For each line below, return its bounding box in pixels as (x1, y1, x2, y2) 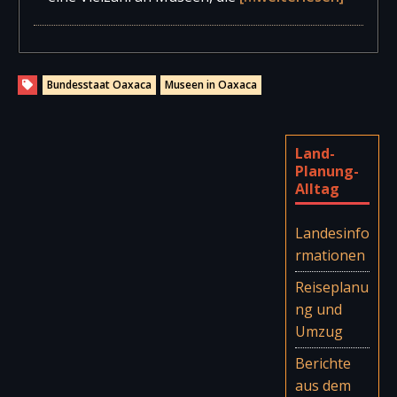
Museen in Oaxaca (165, 76, 257, 92)
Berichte (294, 353, 351, 373)
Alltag (294, 178, 339, 198)
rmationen (294, 245, 365, 265)
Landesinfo (294, 222, 370, 243)
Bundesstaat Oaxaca (47, 76, 152, 92)
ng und (294, 299, 342, 319)
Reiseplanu (294, 276, 369, 297)
